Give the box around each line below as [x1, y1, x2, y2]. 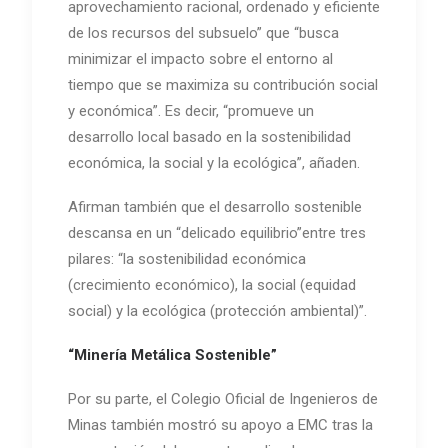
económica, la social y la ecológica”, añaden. [68, 154, 360, 173]
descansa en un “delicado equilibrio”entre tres [68, 224, 370, 243]
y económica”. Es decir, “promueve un [68, 102, 314, 121]
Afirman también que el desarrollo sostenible [68, 198, 362, 217]
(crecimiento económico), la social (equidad [68, 276, 356, 295]
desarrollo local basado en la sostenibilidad [68, 128, 351, 147]
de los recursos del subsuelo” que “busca [68, 24, 339, 43]
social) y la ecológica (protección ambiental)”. [68, 302, 367, 321]
